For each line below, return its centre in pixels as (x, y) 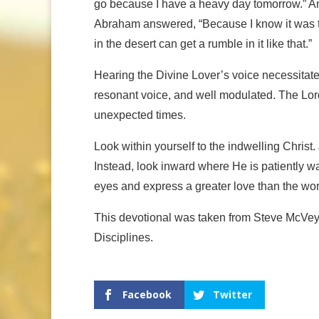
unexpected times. (140, 115)
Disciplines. (124, 238)
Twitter (232, 295)
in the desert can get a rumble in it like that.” (203, 44)
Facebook (147, 295)
